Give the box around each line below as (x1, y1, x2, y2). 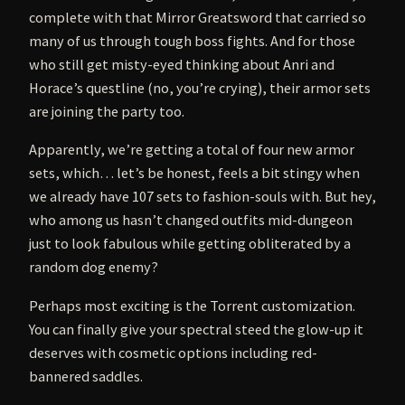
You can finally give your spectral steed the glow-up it (29, 319, 363, 338)
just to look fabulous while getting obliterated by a (29, 234, 351, 253)
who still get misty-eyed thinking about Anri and (29, 55, 334, 74)
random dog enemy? (29, 258, 158, 277)
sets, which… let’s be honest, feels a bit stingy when (29, 164, 360, 183)
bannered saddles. (29, 366, 143, 385)
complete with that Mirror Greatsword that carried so (29, 8, 366, 27)
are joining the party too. (29, 102, 184, 121)
